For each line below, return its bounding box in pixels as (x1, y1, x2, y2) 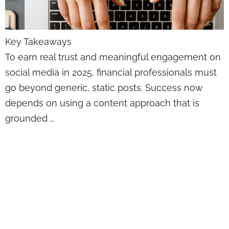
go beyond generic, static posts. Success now (5, 82, 203, 94)
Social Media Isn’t (5, 154, 198, 184)
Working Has (5, 179, 149, 209)
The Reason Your (5, 128, 193, 158)
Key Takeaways (5, 36, 72, 48)
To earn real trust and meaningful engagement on (5, 52, 221, 63)
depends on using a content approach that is (5, 98, 199, 109)
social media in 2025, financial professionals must (5, 67, 217, 78)
